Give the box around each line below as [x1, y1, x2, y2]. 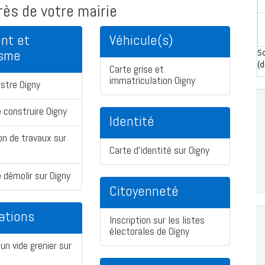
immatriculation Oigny [109, 73, 195, 88]
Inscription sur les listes [109, 213, 205, 227]
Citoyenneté [109, 182, 179, 201]
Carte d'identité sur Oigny [109, 143, 209, 157]
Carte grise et [109, 62, 164, 76]
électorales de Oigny [109, 224, 189, 238]
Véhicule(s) [109, 31, 173, 50]
